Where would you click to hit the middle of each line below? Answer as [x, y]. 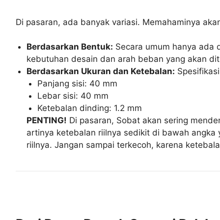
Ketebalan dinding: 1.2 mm [90, 108]
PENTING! [47, 121]
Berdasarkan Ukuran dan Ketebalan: [101, 71]
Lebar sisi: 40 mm [73, 96]
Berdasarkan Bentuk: [70, 47]
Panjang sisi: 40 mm [78, 84]
